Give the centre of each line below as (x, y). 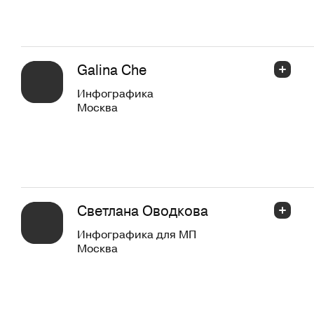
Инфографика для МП (137, 234)
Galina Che (112, 69)
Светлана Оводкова (143, 210)
